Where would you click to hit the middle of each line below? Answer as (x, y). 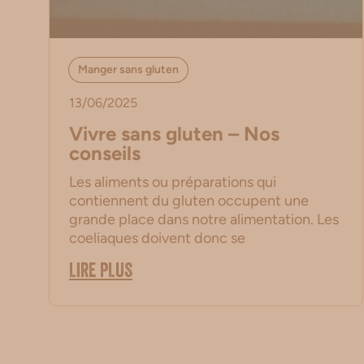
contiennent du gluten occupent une (189, 201)
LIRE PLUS (101, 273)
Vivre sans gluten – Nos (174, 134)
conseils (105, 154)
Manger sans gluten (129, 70)
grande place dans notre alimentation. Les (204, 220)
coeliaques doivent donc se (157, 238)
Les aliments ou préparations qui (173, 182)
